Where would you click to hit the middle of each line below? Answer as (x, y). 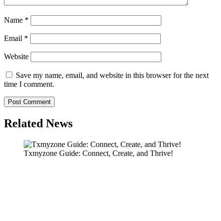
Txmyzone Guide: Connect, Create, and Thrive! (98, 153)
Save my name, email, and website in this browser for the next (112, 75)
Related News (38, 124)
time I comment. (29, 84)
